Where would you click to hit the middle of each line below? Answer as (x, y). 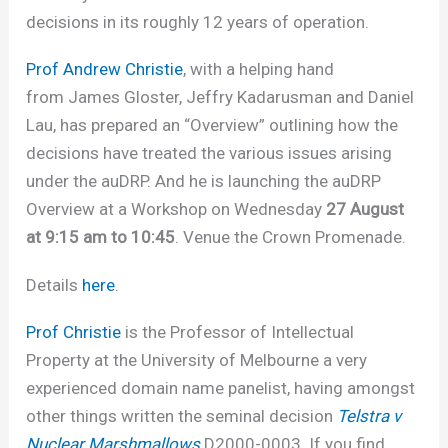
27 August (365, 209)
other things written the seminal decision (182, 416)
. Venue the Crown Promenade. (291, 237)
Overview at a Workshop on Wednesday (176, 209)
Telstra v (369, 416)
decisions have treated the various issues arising (209, 153)
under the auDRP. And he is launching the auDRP (204, 181)
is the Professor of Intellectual (238, 332)
